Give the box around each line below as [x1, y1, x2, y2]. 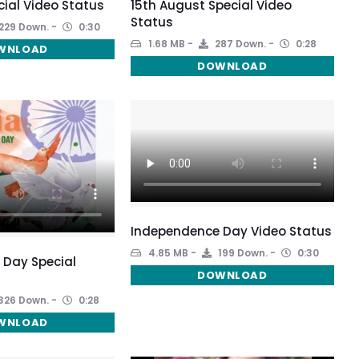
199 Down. [215, 245, 268, 260]
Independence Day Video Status [130, 222, 332, 240]
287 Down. [212, 36, 266, 50]
